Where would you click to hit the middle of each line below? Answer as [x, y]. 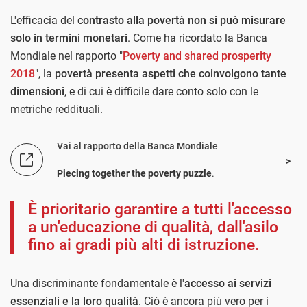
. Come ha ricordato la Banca [197, 38]
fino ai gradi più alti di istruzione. [144, 245]
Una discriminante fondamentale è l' [97, 284]
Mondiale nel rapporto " [66, 56]
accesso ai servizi [228, 284]
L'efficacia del [44, 21]
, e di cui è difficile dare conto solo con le [161, 92]
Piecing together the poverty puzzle [134, 174]
